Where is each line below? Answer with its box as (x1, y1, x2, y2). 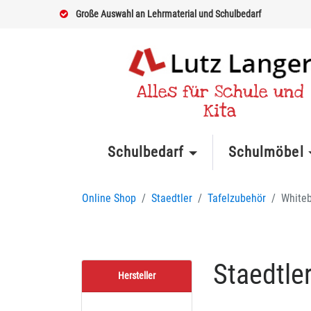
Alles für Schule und (136, 81, 303, 103)
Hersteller (118, 270, 155, 283)
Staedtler (151, 192, 192, 205)
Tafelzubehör (208, 192, 266, 205)
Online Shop (82, 192, 136, 205)
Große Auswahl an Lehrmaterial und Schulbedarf (75, 8, 261, 19)
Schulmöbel (228, 144, 304, 161)
